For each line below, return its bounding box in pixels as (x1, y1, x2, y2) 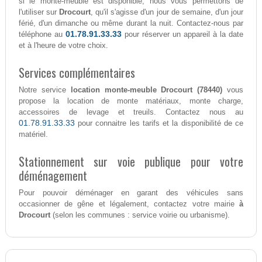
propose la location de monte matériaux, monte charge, (18, 96, 244, 106)
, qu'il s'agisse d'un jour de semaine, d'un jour (91, 8, 244, 17)
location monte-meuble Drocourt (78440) (70, 85, 223, 95)
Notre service (18, 85, 71, 95)
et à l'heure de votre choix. (18, 41, 108, 50)
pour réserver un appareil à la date (125, 30, 244, 39)
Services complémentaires (18, 64, 135, 82)
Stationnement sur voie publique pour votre (18, 153, 244, 171)
